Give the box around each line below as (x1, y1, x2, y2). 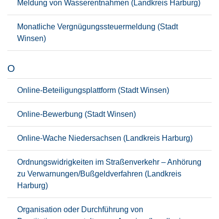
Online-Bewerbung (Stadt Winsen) (17, 110, 136, 118)
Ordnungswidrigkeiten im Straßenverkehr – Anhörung (17, 158, 201, 166)
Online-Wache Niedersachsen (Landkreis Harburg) (17, 134, 193, 142)
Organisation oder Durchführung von (17, 205, 143, 214)
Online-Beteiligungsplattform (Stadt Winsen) (17, 86, 169, 94)
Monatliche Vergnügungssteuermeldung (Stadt (17, 22, 178, 31)
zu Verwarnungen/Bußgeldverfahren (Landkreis (17, 170, 181, 178)
